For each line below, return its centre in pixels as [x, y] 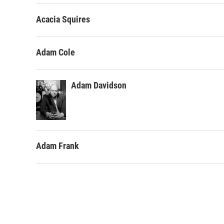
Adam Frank [57, 146]
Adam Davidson [99, 85]
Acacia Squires [63, 19]
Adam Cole [55, 52]
